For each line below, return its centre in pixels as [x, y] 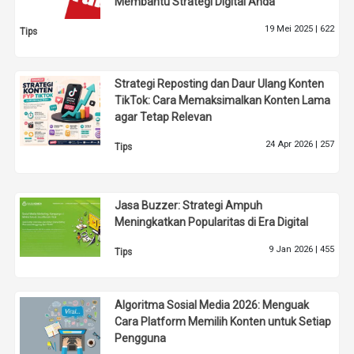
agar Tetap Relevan [164, 117]
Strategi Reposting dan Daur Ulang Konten [220, 84]
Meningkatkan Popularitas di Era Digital [212, 222]
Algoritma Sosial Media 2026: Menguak [212, 305]
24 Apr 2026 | [292, 145]
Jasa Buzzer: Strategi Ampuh [189, 205]
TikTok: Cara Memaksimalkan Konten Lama [223, 101]
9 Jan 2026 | [294, 249]
